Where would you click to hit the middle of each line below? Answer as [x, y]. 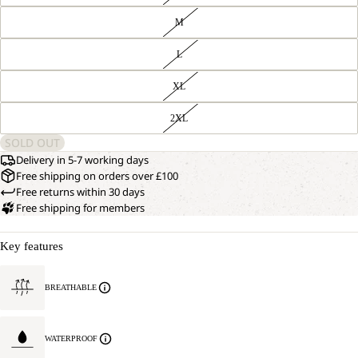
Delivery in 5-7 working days [82, 160]
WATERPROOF [71, 338]
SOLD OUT [32, 143]
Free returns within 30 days [80, 192]
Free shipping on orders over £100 [97, 176]
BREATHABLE [71, 287]
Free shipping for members [80, 208]
